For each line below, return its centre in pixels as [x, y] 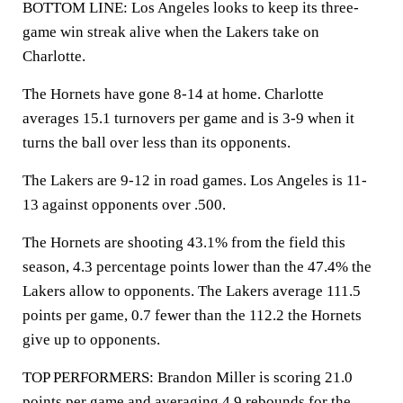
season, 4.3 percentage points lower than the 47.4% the [197, 267]
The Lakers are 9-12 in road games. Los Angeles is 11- [195, 180]
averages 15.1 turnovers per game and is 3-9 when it [188, 118]
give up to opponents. [91, 340]
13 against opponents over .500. [124, 205]
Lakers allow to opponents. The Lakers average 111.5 [192, 291]
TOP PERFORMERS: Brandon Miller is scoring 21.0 [188, 377]
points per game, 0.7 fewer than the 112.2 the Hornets [192, 315]
